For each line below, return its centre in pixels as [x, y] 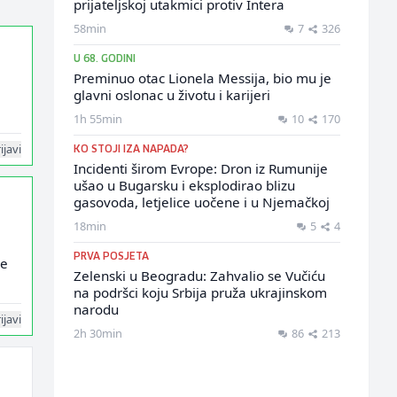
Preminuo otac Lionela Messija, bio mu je [202, 78]
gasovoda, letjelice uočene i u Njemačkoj [201, 202]
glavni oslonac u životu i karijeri [171, 95]
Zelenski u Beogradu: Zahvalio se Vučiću [199, 276]
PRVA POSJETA [111, 257]
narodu [96, 309]
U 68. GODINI [104, 59]
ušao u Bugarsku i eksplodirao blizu [184, 185]
